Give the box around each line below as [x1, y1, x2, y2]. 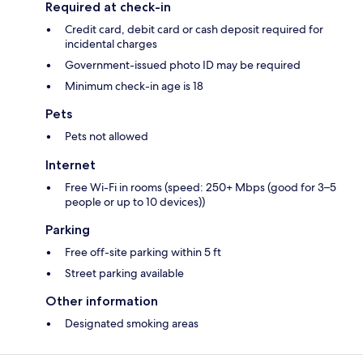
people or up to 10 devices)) [65, 194, 205, 210]
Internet [45, 157, 96, 173]
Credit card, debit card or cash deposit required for [65, 22, 323, 37]
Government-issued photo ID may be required [65, 58, 301, 73]
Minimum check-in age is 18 [65, 79, 203, 94]
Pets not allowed [65, 129, 148, 144]
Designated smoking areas [65, 316, 199, 331]
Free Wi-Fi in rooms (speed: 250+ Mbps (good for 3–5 [65, 180, 336, 195]
